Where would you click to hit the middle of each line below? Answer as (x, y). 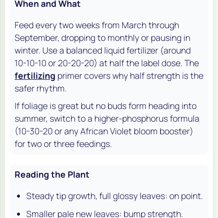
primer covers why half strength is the (129, 75)
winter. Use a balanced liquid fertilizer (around (103, 50)
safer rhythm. (41, 88)
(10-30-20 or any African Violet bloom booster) (104, 131)
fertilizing (35, 75)
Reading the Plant (52, 174)
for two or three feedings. (63, 143)
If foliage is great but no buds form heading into (106, 105)
